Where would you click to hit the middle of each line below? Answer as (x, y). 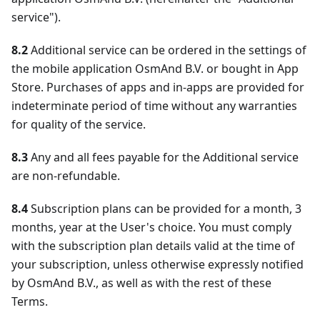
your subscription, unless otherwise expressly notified (157, 264)
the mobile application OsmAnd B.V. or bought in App (155, 69)
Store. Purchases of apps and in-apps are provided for (158, 87)
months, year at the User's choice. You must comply (151, 227)
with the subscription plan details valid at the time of (153, 246)
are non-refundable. (66, 176)
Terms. (30, 301)
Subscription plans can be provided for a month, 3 (165, 209)
